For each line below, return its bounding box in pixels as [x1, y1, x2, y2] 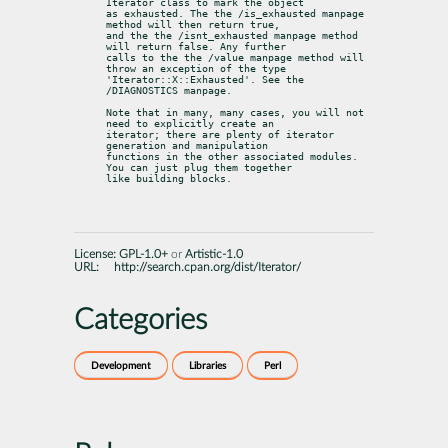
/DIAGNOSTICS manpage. [106, 84, 232, 96]
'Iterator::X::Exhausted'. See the [106, 73, 304, 85]
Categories [74, 305, 207, 335]
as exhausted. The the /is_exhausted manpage [106, 7, 364, 19]
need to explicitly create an [106, 117, 274, 129]
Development [91, 361, 151, 372]
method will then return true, [106, 18, 280, 30]
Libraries [189, 361, 226, 372]
